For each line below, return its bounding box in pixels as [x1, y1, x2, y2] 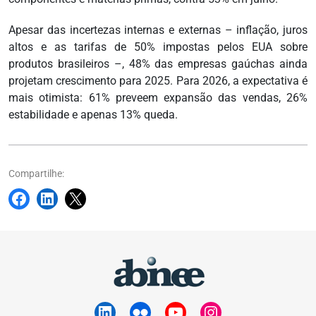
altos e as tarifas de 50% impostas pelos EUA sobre [8, 40, 308, 54]
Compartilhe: [8, 168, 64, 180]
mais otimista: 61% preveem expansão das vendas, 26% [8, 91, 308, 105]
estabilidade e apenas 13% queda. [8, 108, 178, 122]
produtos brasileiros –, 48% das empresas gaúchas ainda [8, 57, 308, 71]
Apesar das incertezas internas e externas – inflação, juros [8, 23, 308, 37]
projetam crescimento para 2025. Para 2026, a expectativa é [8, 74, 308, 88]
